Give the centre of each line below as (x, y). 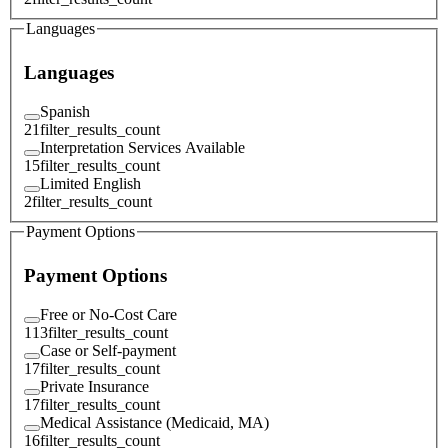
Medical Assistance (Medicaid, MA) (154, 422)
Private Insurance (94, 386)
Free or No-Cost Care (108, 314)
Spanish (65, 111)
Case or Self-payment (108, 350)
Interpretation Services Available (142, 147)
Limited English (90, 183)
